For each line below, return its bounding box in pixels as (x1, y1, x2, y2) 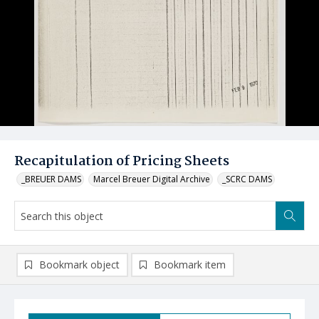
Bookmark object (39, 258, 120, 271)
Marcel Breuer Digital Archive (93, 173, 210, 185)
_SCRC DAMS (222, 173, 272, 185)
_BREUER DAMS (21, 173, 81, 185)
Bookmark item (154, 258, 226, 271)
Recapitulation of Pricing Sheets (14, 151, 229, 172)
